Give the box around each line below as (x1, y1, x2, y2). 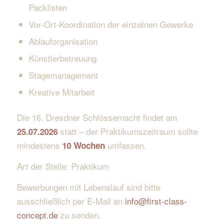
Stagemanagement (28, 68, 98, 81)
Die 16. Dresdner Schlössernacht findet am (16, 111, 177, 123)
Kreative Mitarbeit (28, 85, 95, 98)
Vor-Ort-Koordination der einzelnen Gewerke (28, 17, 193, 30)
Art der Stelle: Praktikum (16, 159, 109, 172)
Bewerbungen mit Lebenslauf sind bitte (16, 181, 160, 194)
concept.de (16, 209, 58, 222)
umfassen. (105, 138, 146, 151)
